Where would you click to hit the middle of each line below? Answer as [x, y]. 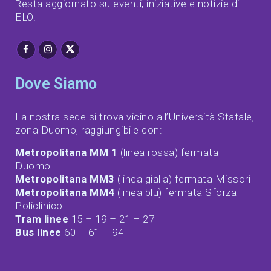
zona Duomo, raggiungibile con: [89, 130]
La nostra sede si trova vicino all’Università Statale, [135, 117]
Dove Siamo [56, 84]
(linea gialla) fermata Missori [182, 179]
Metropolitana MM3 [65, 179]
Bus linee [38, 233]
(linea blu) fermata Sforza [175, 193]
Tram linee [42, 219]
